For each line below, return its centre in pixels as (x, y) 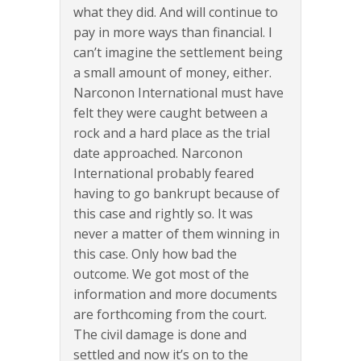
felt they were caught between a (170, 113)
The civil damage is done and (160, 334)
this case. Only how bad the (155, 254)
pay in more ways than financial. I (173, 32)
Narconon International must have (178, 93)
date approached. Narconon (158, 153)
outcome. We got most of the (161, 274)
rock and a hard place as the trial (172, 133)
